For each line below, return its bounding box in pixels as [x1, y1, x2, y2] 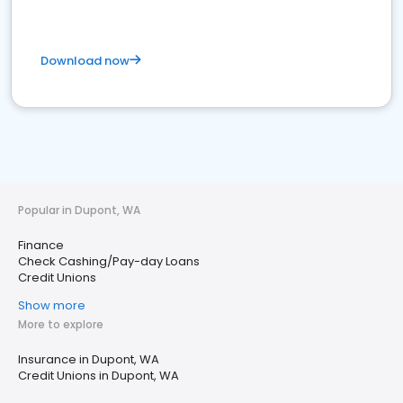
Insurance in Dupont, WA [18, 351, 159, 368]
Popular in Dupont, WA [18, 202, 140, 218]
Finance [18, 237, 64, 254]
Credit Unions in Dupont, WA [18, 367, 179, 384]
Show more [18, 297, 85, 314]
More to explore [18, 317, 103, 332]
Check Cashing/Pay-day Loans [18, 253, 200, 270]
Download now [40, 52, 130, 69]
